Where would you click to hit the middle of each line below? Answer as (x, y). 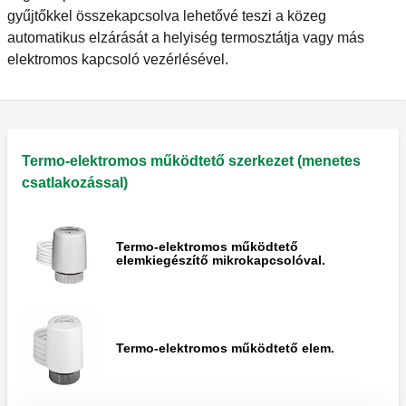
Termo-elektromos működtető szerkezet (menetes (191, 161)
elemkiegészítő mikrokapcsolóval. (221, 261)
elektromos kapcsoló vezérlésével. (118, 60)
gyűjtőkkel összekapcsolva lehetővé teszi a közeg (167, 16)
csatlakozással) (75, 183)
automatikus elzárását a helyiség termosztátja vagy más (186, 38)
